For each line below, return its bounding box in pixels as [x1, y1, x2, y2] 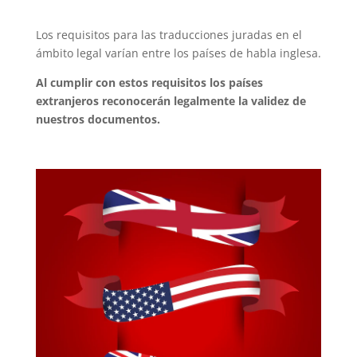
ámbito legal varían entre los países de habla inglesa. [35, 45, 321, 61]
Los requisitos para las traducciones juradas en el [35, 26, 302, 42]
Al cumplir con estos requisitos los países [35, 74, 263, 90]
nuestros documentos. [35, 111, 160, 127]
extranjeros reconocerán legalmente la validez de [35, 92, 306, 108]
